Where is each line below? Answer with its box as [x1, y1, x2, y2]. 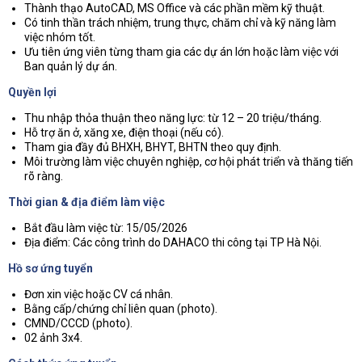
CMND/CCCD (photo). [24, 317, 133, 330]
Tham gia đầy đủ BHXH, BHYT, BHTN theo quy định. [24, 141, 281, 154]
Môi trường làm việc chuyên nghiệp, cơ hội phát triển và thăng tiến [24, 155, 353, 168]
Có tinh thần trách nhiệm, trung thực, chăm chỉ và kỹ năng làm [24, 16, 336, 29]
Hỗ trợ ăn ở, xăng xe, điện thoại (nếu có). [24, 126, 224, 139]
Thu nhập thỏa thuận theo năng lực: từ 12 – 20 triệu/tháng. [24, 112, 322, 124]
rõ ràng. [24, 170, 63, 183]
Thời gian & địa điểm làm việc [8, 196, 165, 208]
